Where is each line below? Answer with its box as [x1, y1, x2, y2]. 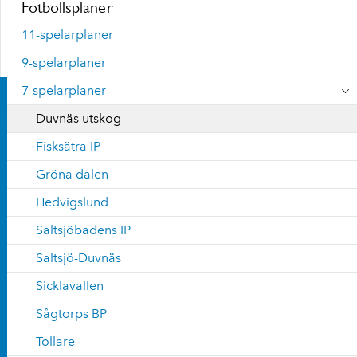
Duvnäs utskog [36, 111, 121, 126]
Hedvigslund [36, 194, 108, 210]
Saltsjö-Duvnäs [36, 250, 121, 265]
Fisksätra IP [36, 139, 100, 154]
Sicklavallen [36, 278, 104, 293]
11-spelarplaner [22, 27, 113, 42]
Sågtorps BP [36, 306, 107, 321]
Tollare [36, 334, 75, 349]
